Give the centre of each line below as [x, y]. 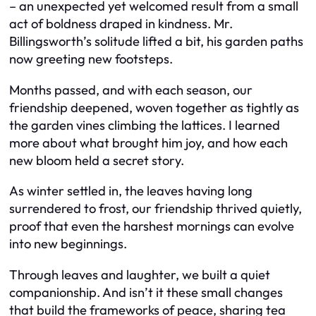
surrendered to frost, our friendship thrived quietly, [156, 209]
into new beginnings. [68, 244]
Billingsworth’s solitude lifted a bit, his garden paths [156, 42]
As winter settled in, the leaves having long [131, 191]
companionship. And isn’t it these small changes [146, 292]
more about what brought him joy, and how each [148, 142]
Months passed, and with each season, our [131, 90]
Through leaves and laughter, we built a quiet [140, 274]
